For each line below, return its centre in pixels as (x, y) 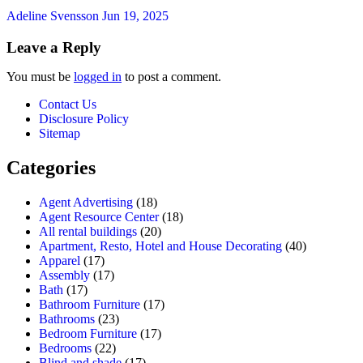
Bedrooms (65, 348)
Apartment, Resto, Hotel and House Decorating (160, 246)
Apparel (60, 260)
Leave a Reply (54, 47)
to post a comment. (171, 76)
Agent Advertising (86, 202)
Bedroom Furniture (88, 333)
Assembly (64, 275)
